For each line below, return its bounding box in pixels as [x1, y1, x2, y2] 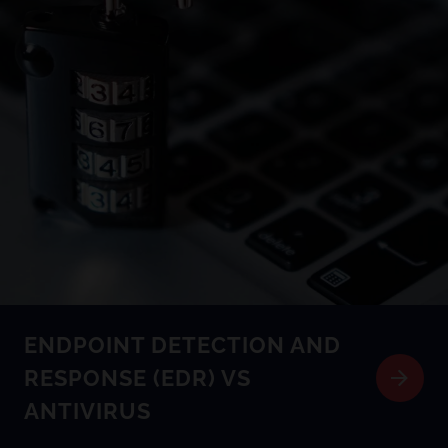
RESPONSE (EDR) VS [24, 364, 251, 391]
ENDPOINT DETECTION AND [24, 331, 341, 358]
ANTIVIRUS [24, 397, 151, 424]
